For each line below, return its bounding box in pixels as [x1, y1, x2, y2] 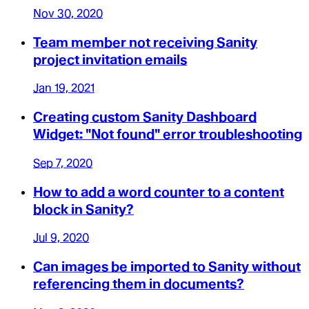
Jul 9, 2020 [33, 231, 89, 245]
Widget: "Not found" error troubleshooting [33, 126, 302, 143]
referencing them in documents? [33, 276, 244, 292]
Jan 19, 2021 [33, 81, 94, 95]
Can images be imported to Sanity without [33, 259, 301, 275]
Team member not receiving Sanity [33, 34, 257, 50]
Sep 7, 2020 [33, 156, 92, 170]
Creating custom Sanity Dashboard [33, 109, 257, 126]
